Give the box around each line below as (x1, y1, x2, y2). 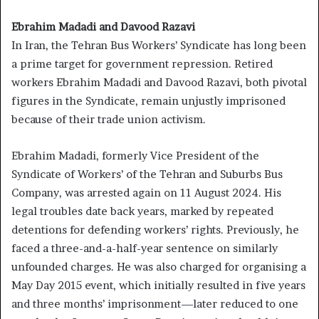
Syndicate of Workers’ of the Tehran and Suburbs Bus (11, 167, 283, 182)
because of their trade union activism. (11, 113, 206, 127)
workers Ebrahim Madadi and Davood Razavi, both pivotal (11, 75, 307, 90)
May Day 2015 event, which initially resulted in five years (11, 278, 305, 293)
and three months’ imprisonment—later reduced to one (11, 297, 298, 311)
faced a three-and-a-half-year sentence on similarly (11, 241, 278, 256)
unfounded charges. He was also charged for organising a (11, 260, 306, 274)
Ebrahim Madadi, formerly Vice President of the (11, 149, 259, 163)
